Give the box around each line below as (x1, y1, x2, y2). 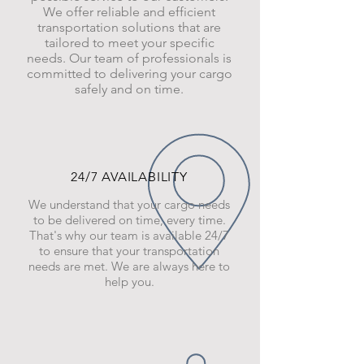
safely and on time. (75, 81, 184, 97)
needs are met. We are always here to (28, 258, 230, 274)
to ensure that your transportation (39, 243, 219, 258)
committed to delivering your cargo (26, 66, 232, 81)
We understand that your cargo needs (28, 197, 230, 212)
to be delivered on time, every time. (32, 212, 226, 227)
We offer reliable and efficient (43, 4, 215, 19)
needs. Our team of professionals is (27, 50, 232, 66)
